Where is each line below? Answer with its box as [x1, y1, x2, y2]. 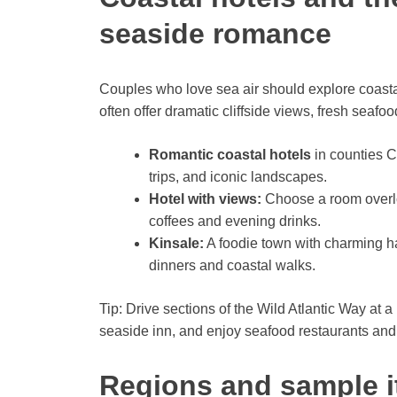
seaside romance [99, 18, 331, 51]
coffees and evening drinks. [149, 214, 321, 230]
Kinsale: [149, 236, 204, 252]
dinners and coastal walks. [149, 258, 315, 274]
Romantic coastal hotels [149, 147, 311, 163]
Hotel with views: [149, 191, 261, 207]
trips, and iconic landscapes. [149, 169, 327, 185]
